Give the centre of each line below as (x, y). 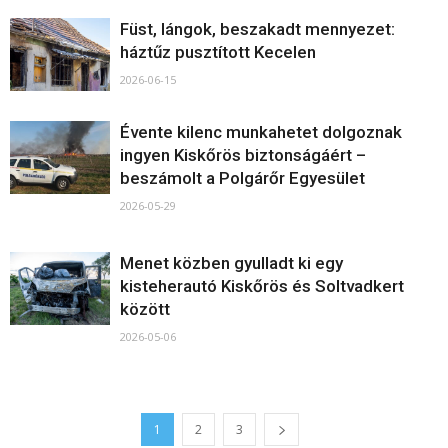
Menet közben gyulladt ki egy (231, 263)
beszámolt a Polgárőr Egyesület (242, 178)
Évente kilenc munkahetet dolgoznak (261, 132)
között (145, 309)
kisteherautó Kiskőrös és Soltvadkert (262, 286)
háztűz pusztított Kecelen (218, 52)
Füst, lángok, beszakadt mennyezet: (257, 29)
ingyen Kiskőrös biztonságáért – (243, 155)
